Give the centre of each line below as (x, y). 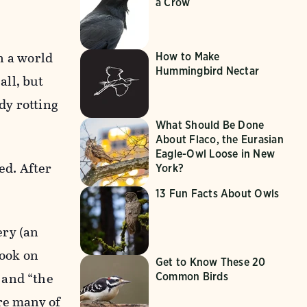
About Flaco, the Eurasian (219, 139)
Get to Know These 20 (210, 262)
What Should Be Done (210, 125)
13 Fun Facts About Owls (217, 193)
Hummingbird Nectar (207, 71)
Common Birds (192, 276)
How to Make (187, 56)
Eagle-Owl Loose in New (215, 153)
